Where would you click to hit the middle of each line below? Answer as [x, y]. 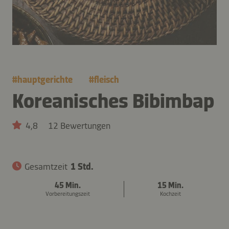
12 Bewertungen [79, 125]
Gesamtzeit [46, 166]
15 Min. [170, 185]
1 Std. [82, 166]
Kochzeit [170, 193]
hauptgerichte [45, 79]
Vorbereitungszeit [68, 193]
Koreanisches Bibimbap [113, 100]
